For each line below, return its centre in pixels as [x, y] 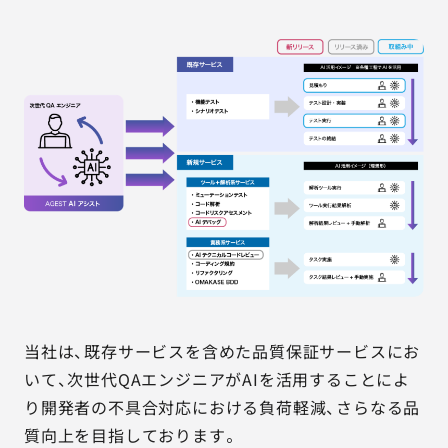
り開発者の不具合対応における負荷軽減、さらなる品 [222, 407]
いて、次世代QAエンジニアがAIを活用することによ [217, 379]
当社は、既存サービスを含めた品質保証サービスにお [222, 351]
